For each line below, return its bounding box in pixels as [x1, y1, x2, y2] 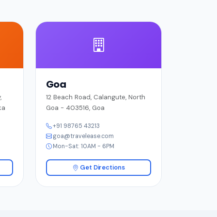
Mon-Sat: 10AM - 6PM [52, 142, 114, 151]
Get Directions [78, 164, 125, 172]
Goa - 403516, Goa [46, 104, 105, 112]
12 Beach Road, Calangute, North [46, 93, 145, 102]
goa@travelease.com [52, 132, 114, 140]
